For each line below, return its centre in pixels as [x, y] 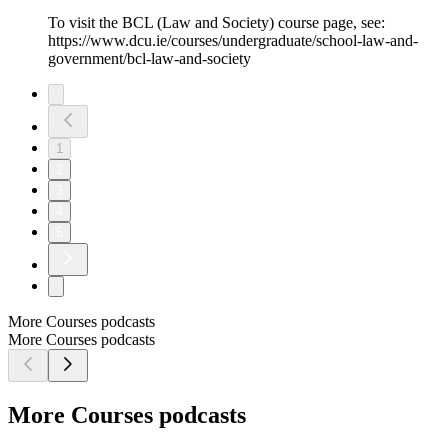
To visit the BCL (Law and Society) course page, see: [216, 23]
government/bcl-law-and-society [149, 59]
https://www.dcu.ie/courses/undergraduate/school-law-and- [233, 41]
